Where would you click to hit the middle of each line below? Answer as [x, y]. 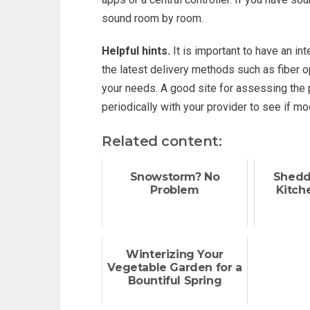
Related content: [162, 141]
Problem [175, 190]
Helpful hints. [136, 51]
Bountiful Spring [175, 281]
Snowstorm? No [175, 177]
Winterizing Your [175, 254]
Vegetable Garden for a [175, 267]
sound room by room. [153, 18]
